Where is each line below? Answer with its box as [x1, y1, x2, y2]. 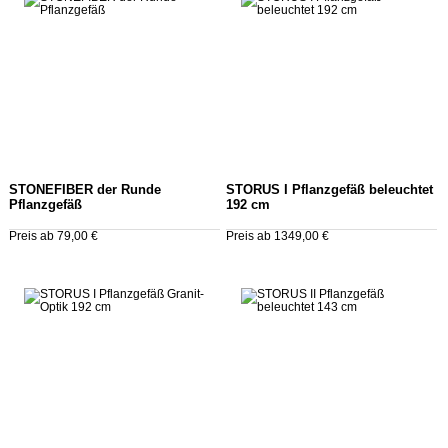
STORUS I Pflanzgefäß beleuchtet [225, 182, 433, 197]
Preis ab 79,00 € [9, 229, 98, 242]
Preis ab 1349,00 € [225, 229, 329, 242]
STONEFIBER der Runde [9, 182, 161, 197]
